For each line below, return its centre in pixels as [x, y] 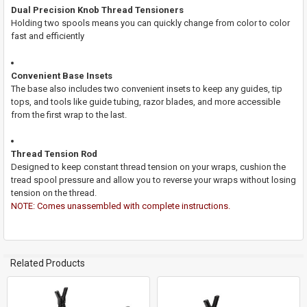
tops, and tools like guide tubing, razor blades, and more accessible [145, 101]
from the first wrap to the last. [69, 114]
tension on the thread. [53, 193]
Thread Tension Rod [54, 154]
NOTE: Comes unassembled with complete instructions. [120, 206]
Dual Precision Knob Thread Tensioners [97, 10]
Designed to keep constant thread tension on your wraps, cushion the [148, 167]
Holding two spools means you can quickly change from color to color [150, 23]
